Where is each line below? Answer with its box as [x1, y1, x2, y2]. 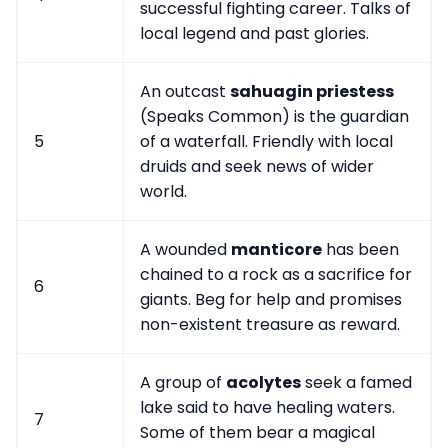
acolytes [226, 371, 301, 395]
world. [140, 180, 187, 204]
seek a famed [301, 371, 412, 395]
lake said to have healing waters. [140, 396, 395, 420]
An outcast [140, 80, 230, 104]
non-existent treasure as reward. [140, 313, 400, 337]
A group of [140, 371, 226, 395]
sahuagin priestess [230, 80, 394, 104]
